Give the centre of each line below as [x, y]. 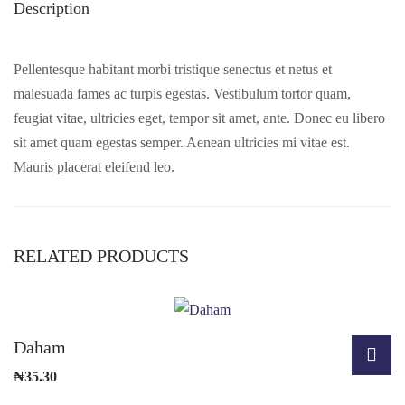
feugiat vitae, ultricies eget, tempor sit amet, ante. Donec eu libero [199, 118]
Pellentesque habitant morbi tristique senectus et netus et [173, 69]
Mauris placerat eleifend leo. [94, 167]
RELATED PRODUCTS [101, 256]
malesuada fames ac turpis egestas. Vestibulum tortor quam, [182, 94]
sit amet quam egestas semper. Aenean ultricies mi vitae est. [182, 142]
